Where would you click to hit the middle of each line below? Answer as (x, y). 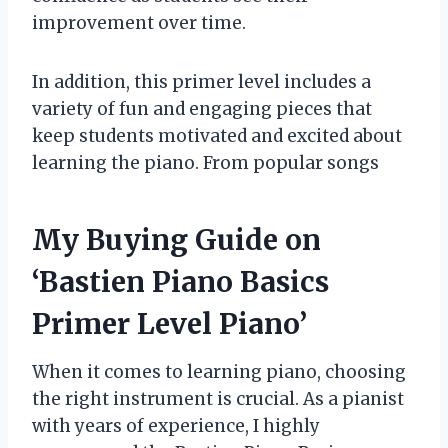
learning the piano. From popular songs (205, 162)
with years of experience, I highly (176, 425)
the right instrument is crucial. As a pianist (218, 398)
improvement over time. (139, 22)
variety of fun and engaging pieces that (202, 108)
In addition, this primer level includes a (201, 81)
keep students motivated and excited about (217, 135)
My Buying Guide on (176, 239)
